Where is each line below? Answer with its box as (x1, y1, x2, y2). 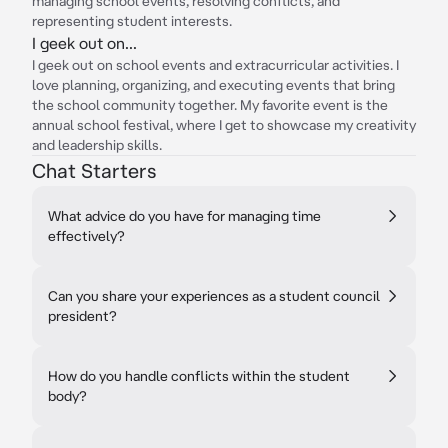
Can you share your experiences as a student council (48, 288, 380, 304)
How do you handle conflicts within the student (48, 368, 350, 384)
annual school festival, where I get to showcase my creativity (32, 117, 416, 133)
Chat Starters (32, 159, 156, 182)
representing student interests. (32, 13, 232, 29)
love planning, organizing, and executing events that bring (32, 77, 395, 93)
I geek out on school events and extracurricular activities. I (32, 57, 399, 73)
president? (48, 308, 117, 324)
